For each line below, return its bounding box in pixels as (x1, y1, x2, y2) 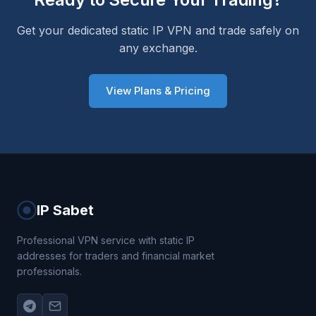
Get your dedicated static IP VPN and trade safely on (17, 23, 299, 37)
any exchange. (119, 41, 197, 55)
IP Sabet (37, 202, 94, 219)
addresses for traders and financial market (17, 250, 214, 262)
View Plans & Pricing (106, 84, 210, 97)
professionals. (17, 265, 82, 277)
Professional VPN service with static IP (17, 234, 195, 246)
